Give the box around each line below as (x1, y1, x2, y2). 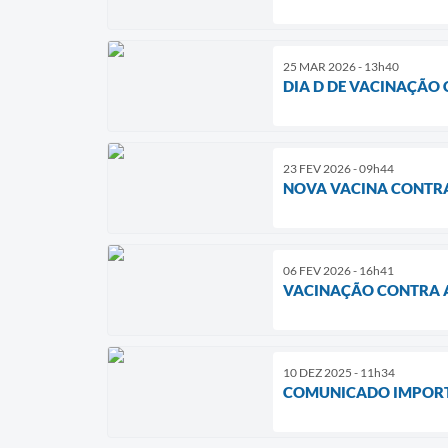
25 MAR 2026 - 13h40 (283, 59, 399, 75)
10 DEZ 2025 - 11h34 (283, 365, 395, 381)
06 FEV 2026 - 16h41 (283, 263, 394, 279)
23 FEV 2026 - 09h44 (283, 161, 394, 177)
